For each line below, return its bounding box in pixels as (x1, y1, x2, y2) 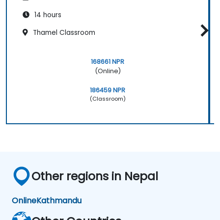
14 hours (32, 10, 61, 20)
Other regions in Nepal (31, 167, 158, 184)
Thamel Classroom (31, 28, 95, 38)
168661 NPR (91, 57, 124, 66)
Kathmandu (36, 194, 82, 206)
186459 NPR (90, 85, 125, 94)
